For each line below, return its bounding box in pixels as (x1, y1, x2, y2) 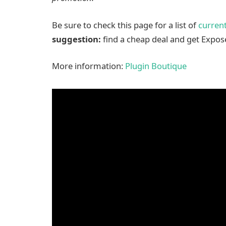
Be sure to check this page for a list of (52, 19, 198, 31)
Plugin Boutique (125, 60, 187, 72)
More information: (52, 60, 125, 72)
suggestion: (52, 33, 101, 45)
